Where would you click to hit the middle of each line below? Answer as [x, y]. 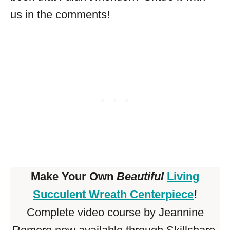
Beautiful [140, 177]
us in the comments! [60, 15]
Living [183, 177]
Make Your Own [74, 177]
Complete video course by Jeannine [115, 213]
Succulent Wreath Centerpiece [113, 195]
